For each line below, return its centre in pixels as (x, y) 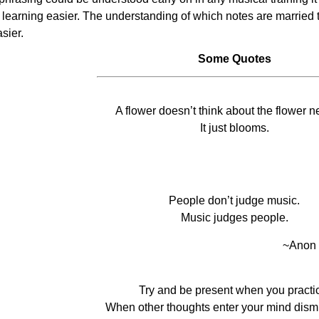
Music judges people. (234, 218)
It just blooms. (234, 128)
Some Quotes (234, 59)
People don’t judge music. (234, 200)
